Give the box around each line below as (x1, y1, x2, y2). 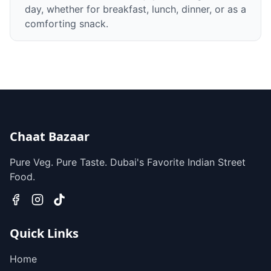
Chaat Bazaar (10, 128, 90, 145)
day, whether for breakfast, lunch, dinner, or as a (25, 3, 246, 15)
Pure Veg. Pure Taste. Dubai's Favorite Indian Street (10, 156, 246, 168)
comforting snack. (25, 18, 108, 30)
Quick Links (10, 225, 79, 241)
